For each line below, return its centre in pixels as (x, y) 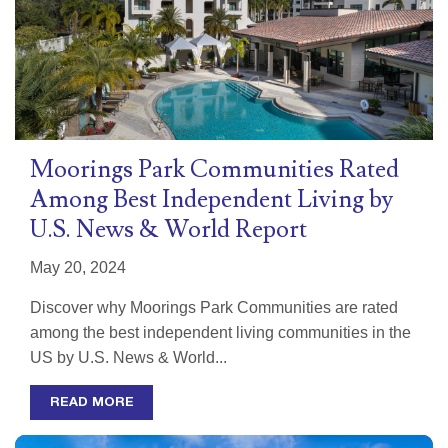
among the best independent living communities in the (220, 333)
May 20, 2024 (78, 268)
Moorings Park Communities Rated (214, 170)
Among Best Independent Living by (211, 200)
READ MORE (91, 402)
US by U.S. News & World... (128, 358)
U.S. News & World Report (168, 230)
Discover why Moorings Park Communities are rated (214, 308)
